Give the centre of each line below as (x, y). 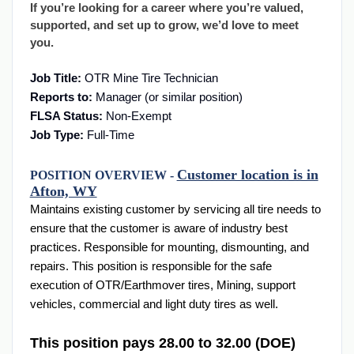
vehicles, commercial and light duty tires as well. (154, 303)
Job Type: (56, 134)
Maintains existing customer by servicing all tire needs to (175, 209)
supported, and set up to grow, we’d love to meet (164, 24)
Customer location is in (247, 174)
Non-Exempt (151, 115)
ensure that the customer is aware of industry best (158, 228)
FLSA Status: (66, 115)
